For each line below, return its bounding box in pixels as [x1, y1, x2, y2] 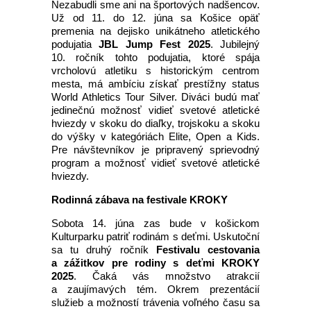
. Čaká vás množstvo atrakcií [74, 270, 260, 282]
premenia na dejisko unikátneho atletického [51, 25, 260, 37]
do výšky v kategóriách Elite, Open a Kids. [51, 131, 260, 142]
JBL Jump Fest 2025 [99, 38, 210, 50]
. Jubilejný [210, 38, 260, 50]
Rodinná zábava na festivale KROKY [51, 194, 228, 205]
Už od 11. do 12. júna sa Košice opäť [51, 12, 260, 24]
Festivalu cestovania [155, 244, 260, 255]
